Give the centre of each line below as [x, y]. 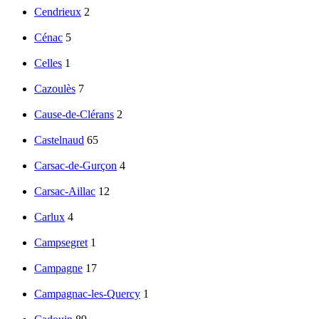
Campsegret [61, 243]
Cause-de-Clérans [74, 115]
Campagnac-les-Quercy [87, 294]
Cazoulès [55, 89]
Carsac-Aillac [65, 192]
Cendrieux [58, 12]
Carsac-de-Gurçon [75, 166]
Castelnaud [59, 140]
